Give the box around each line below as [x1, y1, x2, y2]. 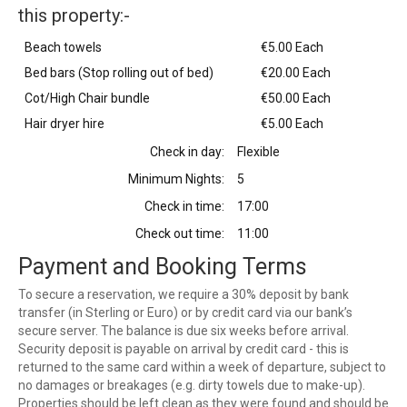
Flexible [236, 144, 280, 160]
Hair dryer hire [25, 116, 104, 132]
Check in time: [144, 199, 224, 214]
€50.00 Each [261, 91, 331, 106]
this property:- [18, 5, 130, 27]
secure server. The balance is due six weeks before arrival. [18, 323, 349, 339]
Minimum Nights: [127, 172, 224, 187]
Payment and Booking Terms [18, 253, 307, 281]
